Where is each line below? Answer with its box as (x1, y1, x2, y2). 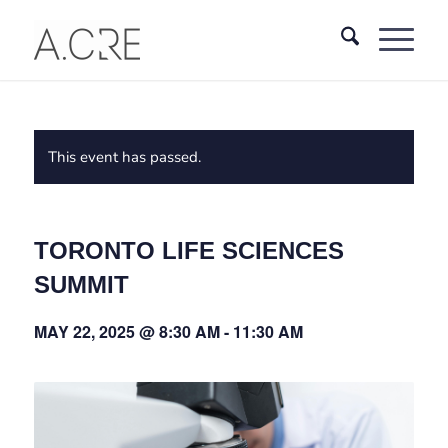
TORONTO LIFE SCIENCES (33, 237, 344, 264)
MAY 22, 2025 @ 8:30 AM (33, 320, 220, 343)
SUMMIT (33, 271, 129, 298)
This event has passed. (47, 147, 201, 167)
